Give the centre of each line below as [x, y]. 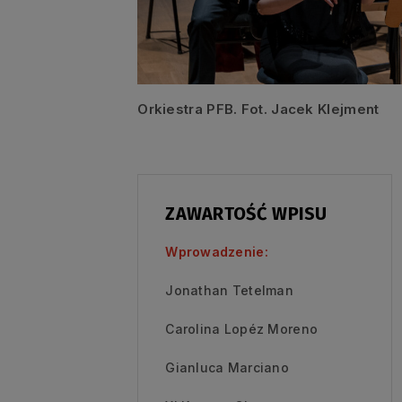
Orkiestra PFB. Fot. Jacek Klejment [258, 109]
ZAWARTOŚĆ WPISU [246, 213]
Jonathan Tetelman [230, 290]
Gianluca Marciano [227, 367]
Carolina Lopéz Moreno [242, 328]
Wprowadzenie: [217, 251]
